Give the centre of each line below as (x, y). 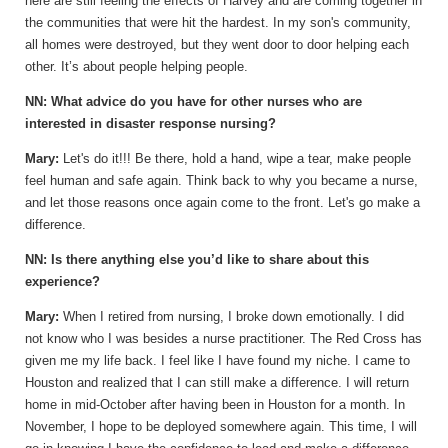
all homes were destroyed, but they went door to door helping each (217, 45)
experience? (62, 282)
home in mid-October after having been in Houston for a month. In (215, 405)
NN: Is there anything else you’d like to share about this (197, 260)
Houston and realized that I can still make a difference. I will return (217, 383)
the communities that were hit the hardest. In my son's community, (218, 23)
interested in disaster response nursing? (150, 124)
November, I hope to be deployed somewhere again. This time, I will (221, 427)
